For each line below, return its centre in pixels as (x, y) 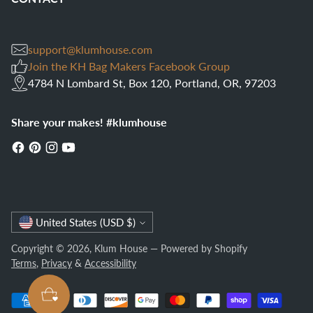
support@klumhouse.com (90, 49)
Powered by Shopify (204, 248)
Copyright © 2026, (53, 248)
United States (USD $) (131, 222)
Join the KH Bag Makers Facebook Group (129, 66)
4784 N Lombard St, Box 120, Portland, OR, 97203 (152, 83)
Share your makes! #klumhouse (89, 122)
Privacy (57, 263)
